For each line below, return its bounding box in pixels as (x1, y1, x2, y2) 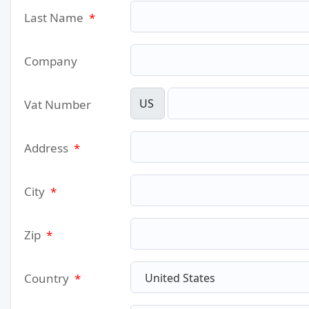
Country (24, 270, 72, 286)
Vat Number (24, 97, 91, 112)
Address (24, 140, 71, 156)
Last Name (24, 10, 86, 26)
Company (24, 53, 77, 69)
